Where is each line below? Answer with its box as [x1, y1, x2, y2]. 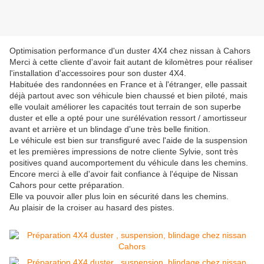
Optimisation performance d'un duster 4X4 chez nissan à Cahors [9, 46, 250, 56]
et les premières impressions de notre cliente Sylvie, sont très [9, 147, 238, 157]
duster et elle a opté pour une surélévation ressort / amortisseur [9, 113, 247, 123]
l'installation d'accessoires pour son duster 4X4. [9, 68, 186, 78]
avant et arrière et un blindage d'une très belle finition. [9, 124, 210, 134]
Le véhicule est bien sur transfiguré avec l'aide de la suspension [9, 136, 247, 146]
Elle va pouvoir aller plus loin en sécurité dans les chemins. [9, 192, 229, 202]
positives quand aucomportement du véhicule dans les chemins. [9, 158, 248, 168]
